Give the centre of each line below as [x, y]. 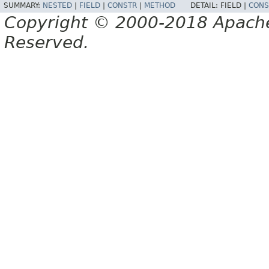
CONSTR [122, 6]
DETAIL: [205, 6]
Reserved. [47, 43]
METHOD [160, 6]
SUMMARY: [23, 6]
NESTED [57, 6]
